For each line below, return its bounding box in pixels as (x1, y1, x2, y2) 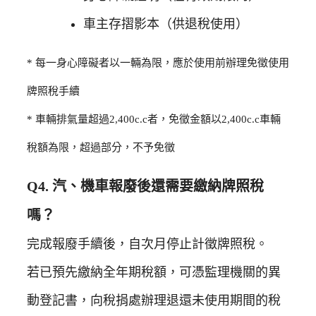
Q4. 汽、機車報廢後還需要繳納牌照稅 (27, 178, 264, 195)
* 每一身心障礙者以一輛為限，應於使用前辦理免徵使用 (27, 57, 289, 69)
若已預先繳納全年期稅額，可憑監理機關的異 (27, 265, 281, 280)
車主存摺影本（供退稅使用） (83, 17, 248, 32)
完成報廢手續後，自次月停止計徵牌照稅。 (27, 237, 268, 252)
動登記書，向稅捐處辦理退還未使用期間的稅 (27, 293, 281, 308)
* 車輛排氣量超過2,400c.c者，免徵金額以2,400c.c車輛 (27, 114, 281, 126)
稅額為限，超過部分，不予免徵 (27, 142, 175, 154)
